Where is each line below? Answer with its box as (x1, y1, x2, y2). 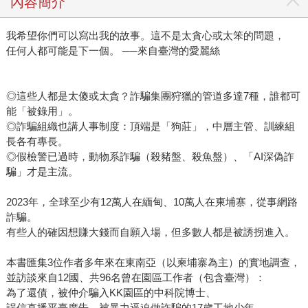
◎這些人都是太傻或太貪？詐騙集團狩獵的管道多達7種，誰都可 (5, 89, 300, 102)
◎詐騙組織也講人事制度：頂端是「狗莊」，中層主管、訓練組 (5, 120, 295, 132)
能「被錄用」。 (5, 104, 78, 117)
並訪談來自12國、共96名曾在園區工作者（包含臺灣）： (5, 271, 265, 283)
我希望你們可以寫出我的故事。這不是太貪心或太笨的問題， (5, 29, 285, 41)
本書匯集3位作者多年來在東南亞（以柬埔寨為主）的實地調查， (5, 256, 300, 268)
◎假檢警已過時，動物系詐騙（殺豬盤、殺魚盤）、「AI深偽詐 (5, 150, 294, 162)
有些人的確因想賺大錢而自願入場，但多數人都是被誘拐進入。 (5, 225, 295, 238)
